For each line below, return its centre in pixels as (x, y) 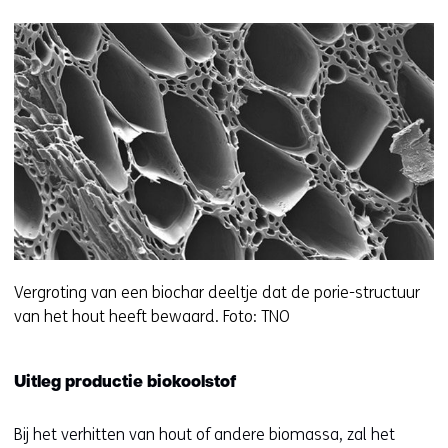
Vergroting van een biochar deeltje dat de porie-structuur (217, 292)
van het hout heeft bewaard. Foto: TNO (152, 316)
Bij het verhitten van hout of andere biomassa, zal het (204, 434)
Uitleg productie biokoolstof (125, 382)
